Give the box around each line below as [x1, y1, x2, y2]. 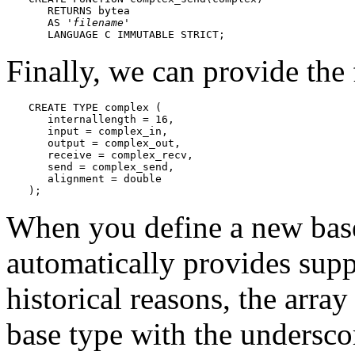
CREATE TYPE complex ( [29, 101, 162, 113]
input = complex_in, [29, 124, 168, 137]
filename [73, 16, 124, 29]
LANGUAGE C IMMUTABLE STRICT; [29, 28, 225, 40]
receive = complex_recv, [29, 148, 193, 161]
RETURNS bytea [29, 4, 130, 17]
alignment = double [29, 172, 162, 185]
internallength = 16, [29, 113, 181, 125]
